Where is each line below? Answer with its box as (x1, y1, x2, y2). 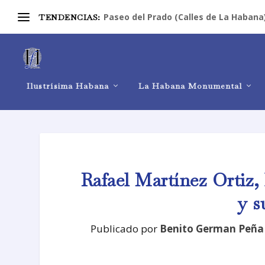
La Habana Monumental (138, 80, 242, 91)
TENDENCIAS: (38, 11, 101, 22)
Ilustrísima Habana (27, 80, 109, 91)
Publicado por (90, 221, 160, 235)
